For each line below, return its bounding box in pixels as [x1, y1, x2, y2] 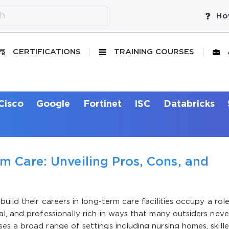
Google [36, 100, 71, 108]
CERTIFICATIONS [13, 49, 81, 55]
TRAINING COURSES [113, 49, 195, 55]
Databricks [163, 100, 215, 108]
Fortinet [83, 100, 122, 108]
